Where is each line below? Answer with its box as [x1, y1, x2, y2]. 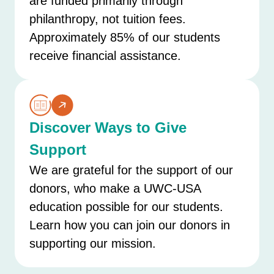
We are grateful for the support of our [29, 163, 233, 177]
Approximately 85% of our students [29, 30, 220, 44]
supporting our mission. [29, 236, 160, 250]
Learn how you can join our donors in [29, 218, 230, 232]
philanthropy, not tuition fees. [29, 12, 186, 26]
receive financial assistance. [29, 48, 185, 62]
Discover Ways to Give [29, 119, 187, 136]
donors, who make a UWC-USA [29, 181, 201, 195]
